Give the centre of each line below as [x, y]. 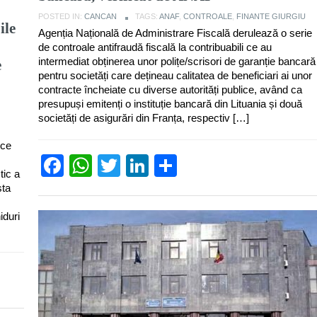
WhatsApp [144, 165]
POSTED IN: [61, 16]
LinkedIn [192, 165]
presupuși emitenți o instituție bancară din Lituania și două [170, 103]
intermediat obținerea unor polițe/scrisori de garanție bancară [177, 61]
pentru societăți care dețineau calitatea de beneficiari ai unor [175, 75]
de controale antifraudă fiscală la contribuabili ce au [155, 47]
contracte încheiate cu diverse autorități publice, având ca [170, 89]
